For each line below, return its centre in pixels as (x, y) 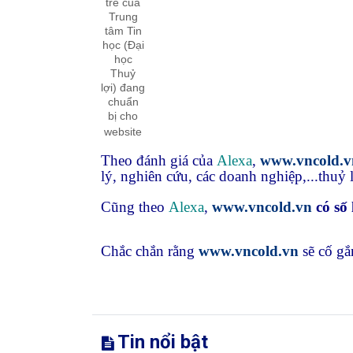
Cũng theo (135, 207)
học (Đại (123, 45)
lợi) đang (123, 87)
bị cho (123, 116)
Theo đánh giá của (159, 160)
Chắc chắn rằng (148, 251)
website (123, 132)
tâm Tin (123, 31)
